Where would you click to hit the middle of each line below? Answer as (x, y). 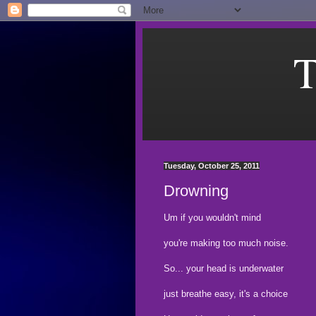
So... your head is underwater (224, 268)
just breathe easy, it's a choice (226, 293)
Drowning (196, 190)
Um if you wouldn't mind (212, 217)
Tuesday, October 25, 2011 (212, 166)
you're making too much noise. (226, 243)
